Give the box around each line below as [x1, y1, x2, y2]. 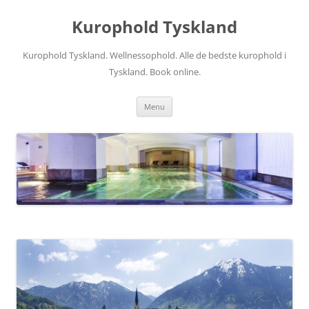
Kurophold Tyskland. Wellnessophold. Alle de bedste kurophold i [23, 49, 286, 61]
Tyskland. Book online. [108, 66, 201, 78]
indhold [16, 17, 52, 30]
